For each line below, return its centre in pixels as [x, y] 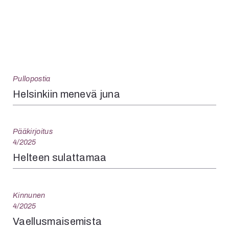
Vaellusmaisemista [58, 221]
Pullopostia [32, 78]
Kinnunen [29, 195]
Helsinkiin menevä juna [67, 94]
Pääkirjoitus [33, 131]
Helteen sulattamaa [60, 157]
